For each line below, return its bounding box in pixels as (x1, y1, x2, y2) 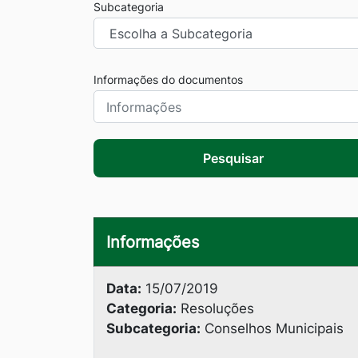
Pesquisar (203, 150, 264, 166)
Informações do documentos (93, 73, 243, 86)
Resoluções (177, 300, 254, 316)
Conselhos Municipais (201, 320, 344, 336)
